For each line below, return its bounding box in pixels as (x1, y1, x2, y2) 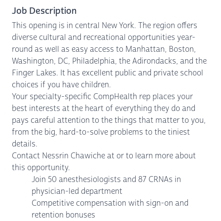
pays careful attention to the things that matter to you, (12, 115, 206, 125)
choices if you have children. (12, 79, 111, 90)
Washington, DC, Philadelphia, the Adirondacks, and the (12, 56, 207, 66)
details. (12, 139, 37, 149)
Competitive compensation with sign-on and (32, 198, 188, 208)
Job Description (12, 5, 76, 17)
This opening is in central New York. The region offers (12, 20, 197, 31)
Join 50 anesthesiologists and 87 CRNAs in (32, 174, 181, 184)
